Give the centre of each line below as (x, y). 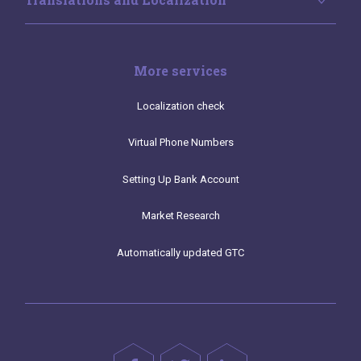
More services (180, 70)
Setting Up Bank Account (180, 179)
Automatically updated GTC (180, 253)
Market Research (180, 216)
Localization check (180, 106)
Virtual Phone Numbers (180, 143)
